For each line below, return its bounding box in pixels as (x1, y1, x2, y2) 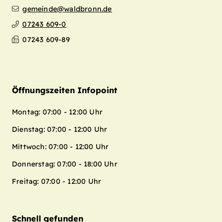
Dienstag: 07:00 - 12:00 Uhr (12, 125, 108, 134)
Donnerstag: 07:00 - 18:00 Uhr (12, 160, 117, 169)
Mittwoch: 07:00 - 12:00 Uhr (12, 142, 109, 152)
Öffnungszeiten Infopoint (12, 85, 117, 96)
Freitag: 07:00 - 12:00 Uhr (12, 177, 102, 186)
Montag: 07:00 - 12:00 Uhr (12, 108, 103, 117)
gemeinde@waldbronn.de (22, 4, 112, 14)
